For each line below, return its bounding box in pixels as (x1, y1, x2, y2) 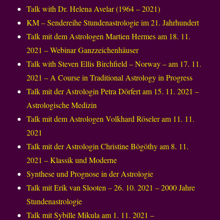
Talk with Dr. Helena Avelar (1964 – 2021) (27, 3, 161, 14)
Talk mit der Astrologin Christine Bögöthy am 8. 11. (27, 141, 189, 152)
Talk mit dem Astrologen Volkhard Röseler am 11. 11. (27, 113, 195, 124)
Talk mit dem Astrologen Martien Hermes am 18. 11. (27, 31, 191, 42)
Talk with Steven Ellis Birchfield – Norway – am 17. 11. (27, 58, 202, 69)
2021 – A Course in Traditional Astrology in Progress (27, 72, 193, 83)
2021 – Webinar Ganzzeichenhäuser (27, 45, 139, 55)
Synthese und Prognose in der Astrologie (27, 168, 154, 179)
